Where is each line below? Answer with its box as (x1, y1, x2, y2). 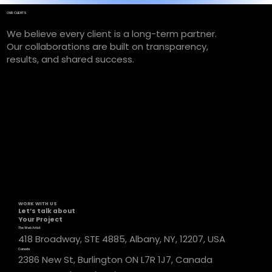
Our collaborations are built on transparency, (6, 40, 208, 53)
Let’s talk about (18, 206, 76, 216)
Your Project (18, 214, 63, 224)
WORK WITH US (18, 200, 58, 207)
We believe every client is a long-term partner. (6, 27, 217, 41)
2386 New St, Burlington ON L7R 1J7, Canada (18, 253, 213, 267)
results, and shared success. (6, 53, 134, 66)
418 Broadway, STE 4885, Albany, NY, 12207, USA (18, 232, 226, 245)
